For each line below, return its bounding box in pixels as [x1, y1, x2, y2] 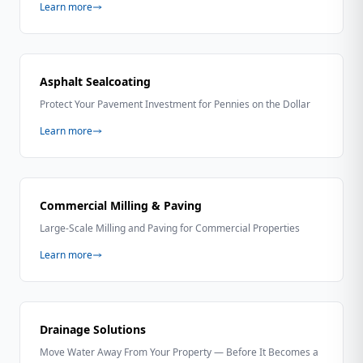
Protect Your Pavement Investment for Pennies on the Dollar [40, 97, 310, 111]
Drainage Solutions [40, 322, 146, 337]
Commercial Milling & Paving [40, 198, 202, 213]
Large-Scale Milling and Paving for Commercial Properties [40, 221, 300, 235]
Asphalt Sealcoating [40, 74, 151, 89]
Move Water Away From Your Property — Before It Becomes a [40, 345, 318, 359]
